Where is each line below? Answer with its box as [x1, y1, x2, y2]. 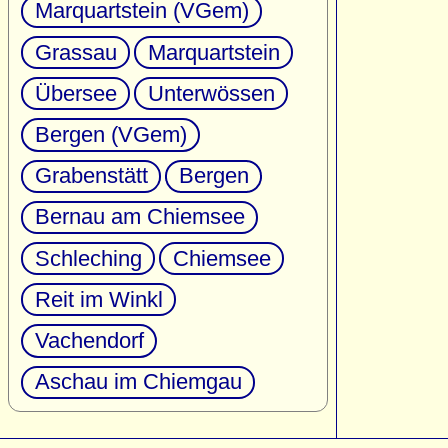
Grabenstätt [34, 163, 148, 189]
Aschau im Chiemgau [34, 369, 242, 395]
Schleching [34, 245, 142, 271]
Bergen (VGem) [34, 122, 187, 148]
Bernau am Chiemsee [34, 204, 245, 230]
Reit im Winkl [34, 286, 163, 312]
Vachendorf [34, 327, 144, 353]
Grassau [34, 39, 117, 65]
